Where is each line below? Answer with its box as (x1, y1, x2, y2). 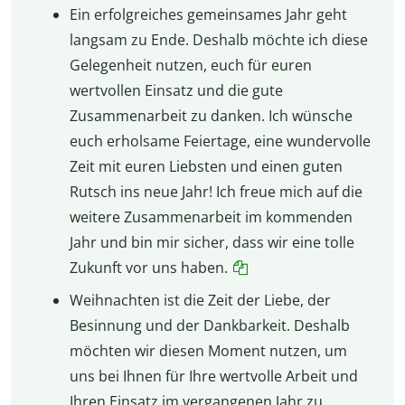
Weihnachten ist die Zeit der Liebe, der (69, 290, 331, 311)
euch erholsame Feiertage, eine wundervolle (69, 131, 371, 152)
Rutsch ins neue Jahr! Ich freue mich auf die (69, 182, 363, 202)
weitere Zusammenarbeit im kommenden (69, 207, 353, 228)
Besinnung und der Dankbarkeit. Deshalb (69, 316, 350, 336)
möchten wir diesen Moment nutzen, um (69, 341, 347, 362)
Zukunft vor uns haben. (69, 258, 228, 278)
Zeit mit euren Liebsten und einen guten (69, 156, 343, 177)
